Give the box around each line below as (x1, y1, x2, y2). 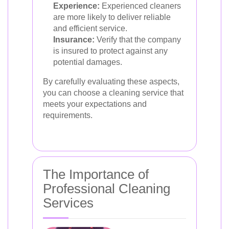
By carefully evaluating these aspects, (43, 77, 179, 86)
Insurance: (53, 35, 95, 44)
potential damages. (53, 58, 122, 66)
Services (43, 195, 94, 211)
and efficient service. (53, 24, 127, 33)
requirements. (43, 111, 93, 120)
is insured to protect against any (53, 47, 168, 55)
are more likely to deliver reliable (53, 13, 171, 21)
